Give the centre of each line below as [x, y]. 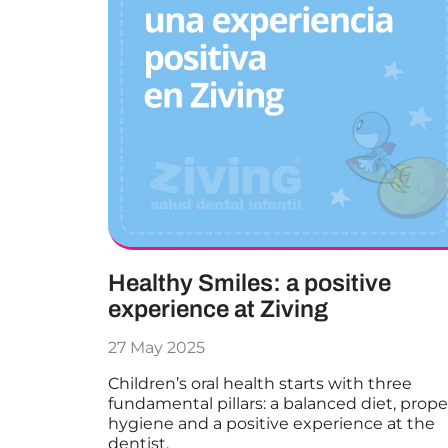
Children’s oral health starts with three [259, 383]
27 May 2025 [156, 347]
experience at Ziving [217, 308]
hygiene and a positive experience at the [271, 423]
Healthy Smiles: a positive [249, 282]
